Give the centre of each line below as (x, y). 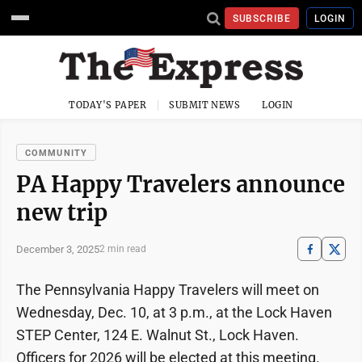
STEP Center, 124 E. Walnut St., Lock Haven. (158, 335)
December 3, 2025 (58, 249)
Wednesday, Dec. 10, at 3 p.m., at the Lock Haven (174, 312)
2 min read (123, 249)
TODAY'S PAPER (108, 105)
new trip (62, 213)
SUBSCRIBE (262, 18)
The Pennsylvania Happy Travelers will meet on (168, 290)
